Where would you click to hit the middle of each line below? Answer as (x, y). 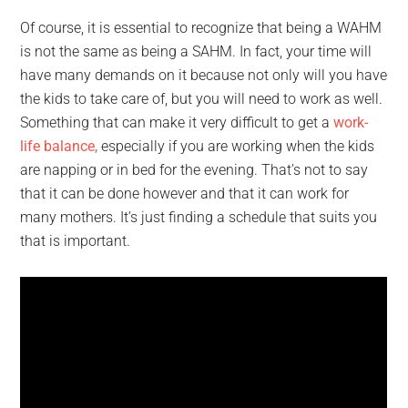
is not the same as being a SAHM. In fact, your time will (196, 51)
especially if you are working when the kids (236, 146)
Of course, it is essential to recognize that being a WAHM (201, 28)
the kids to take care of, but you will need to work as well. (202, 99)
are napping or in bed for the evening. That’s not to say (194, 170)
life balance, (59, 146)
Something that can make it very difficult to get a (177, 122)
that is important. (76, 241)
